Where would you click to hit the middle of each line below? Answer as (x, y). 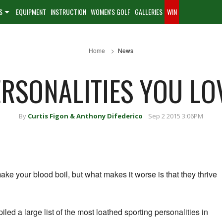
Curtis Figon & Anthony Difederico (85, 116)
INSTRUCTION (68, 12)
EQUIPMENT (31, 12)
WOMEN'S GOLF (111, 12)
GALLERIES (149, 12)
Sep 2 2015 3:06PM (176, 116)
